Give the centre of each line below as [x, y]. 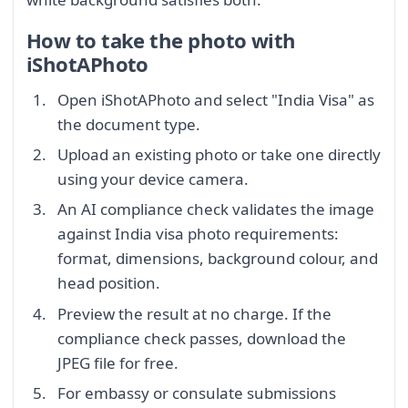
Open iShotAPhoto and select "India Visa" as [216, 99]
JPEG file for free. [118, 362]
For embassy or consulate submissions [197, 393]
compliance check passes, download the [202, 338]
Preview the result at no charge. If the [194, 313]
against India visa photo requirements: [198, 234]
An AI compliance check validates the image [216, 209]
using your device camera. [153, 178]
